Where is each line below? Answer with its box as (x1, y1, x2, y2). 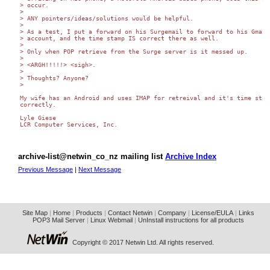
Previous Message (18, 165, 73, 173)
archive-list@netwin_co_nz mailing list (18, 151, 165, 161)
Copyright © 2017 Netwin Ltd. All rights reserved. (72, 238, 214, 246)
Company (157, 209, 186, 217)
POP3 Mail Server (32, 216, 85, 224)
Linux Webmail (90, 216, 133, 224)
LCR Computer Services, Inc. (20, 121, 118, 128)
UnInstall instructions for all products (137, 216, 244, 224)
